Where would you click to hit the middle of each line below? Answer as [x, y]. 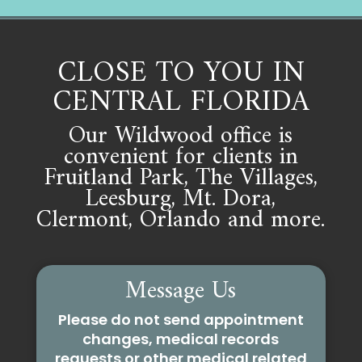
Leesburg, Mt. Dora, [181, 200]
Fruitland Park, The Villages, [181, 179]
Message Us [181, 292]
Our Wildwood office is [181, 137]
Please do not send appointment [181, 320]
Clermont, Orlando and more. [181, 221]
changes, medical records [181, 339]
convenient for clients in [181, 158]
